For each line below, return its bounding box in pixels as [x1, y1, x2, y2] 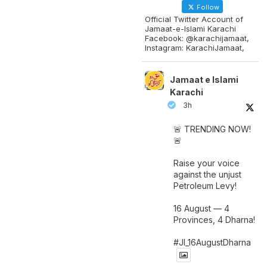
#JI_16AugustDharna [173, 237, 251, 247]
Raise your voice [173, 157, 240, 168]
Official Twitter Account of [145, 14, 243, 24]
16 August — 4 [173, 203, 229, 213]
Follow [195, 2, 219, 11]
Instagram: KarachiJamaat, [145, 42, 244, 52]
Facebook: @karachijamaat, [145, 33, 249, 43]
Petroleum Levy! [173, 180, 237, 191]
